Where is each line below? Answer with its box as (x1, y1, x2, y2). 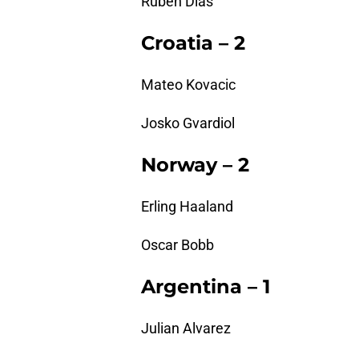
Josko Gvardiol (141, 115, 235, 132)
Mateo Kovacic (141, 76, 236, 94)
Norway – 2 (141, 153, 249, 177)
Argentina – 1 (141, 275, 270, 299)
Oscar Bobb (141, 236, 214, 254)
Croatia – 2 (141, 31, 245, 55)
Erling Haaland (141, 198, 233, 216)
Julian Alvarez (141, 320, 231, 337)
